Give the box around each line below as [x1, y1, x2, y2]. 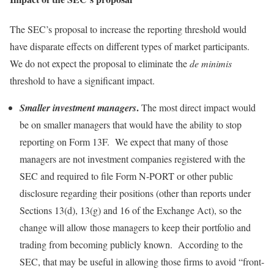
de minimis [190, 57, 232, 70]
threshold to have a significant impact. [10, 74, 155, 87]
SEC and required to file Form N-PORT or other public [20, 169, 233, 183]
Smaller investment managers [20, 101, 136, 115]
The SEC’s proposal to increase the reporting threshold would [10, 23, 246, 36]
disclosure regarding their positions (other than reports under [20, 187, 251, 200]
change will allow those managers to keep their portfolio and [20, 221, 251, 234]
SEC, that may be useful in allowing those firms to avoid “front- [20, 255, 264, 268]
